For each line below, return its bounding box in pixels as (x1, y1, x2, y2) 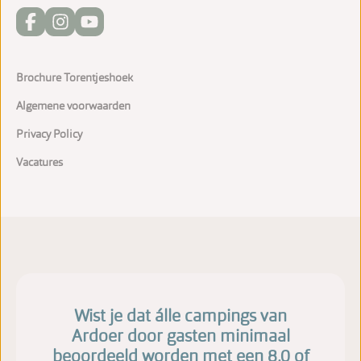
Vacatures (16, 155, 63, 170)
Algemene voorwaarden (16, 98, 131, 114)
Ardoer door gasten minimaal (71, 325, 290, 347)
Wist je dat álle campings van (74, 305, 287, 327)
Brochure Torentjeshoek (16, 70, 133, 85)
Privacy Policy (16, 127, 82, 142)
